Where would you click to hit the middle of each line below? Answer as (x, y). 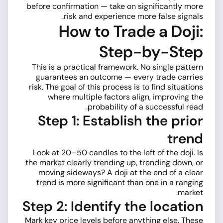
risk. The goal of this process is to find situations (116, 87)
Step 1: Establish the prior (120, 121)
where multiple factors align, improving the (125, 97)
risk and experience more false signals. (133, 16)
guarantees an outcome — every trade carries (119, 77)
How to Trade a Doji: (131, 32)
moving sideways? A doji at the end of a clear (121, 173)
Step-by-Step (151, 52)
